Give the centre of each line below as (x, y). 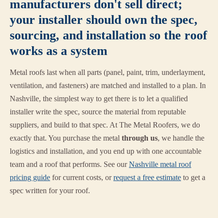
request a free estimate (147, 178)
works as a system (59, 51)
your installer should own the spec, (104, 20)
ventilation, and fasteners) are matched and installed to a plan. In (108, 86)
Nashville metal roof (160, 164)
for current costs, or (82, 178)
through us (140, 138)
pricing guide (30, 178)
